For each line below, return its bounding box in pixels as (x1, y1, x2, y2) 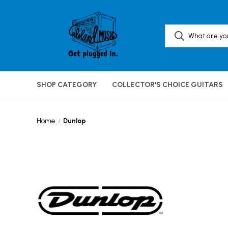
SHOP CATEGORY (37, 80, 97, 89)
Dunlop (63, 117, 86, 125)
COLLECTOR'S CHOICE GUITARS (112, 80, 223, 89)
